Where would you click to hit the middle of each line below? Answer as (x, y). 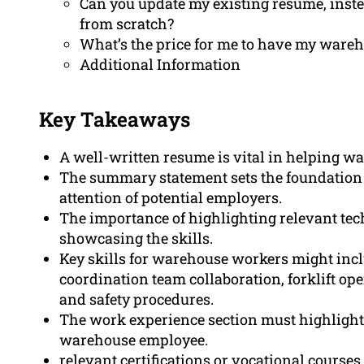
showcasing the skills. (136, 238)
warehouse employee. (134, 340)
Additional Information (160, 65)
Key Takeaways (115, 119)
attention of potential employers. (171, 198)
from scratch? (127, 24)
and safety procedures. (136, 299)
